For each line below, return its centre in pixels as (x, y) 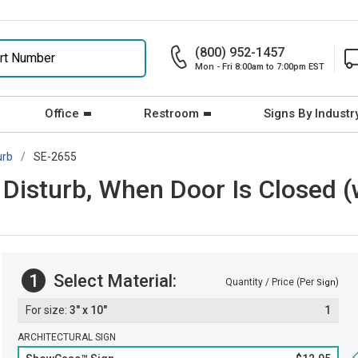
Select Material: (113, 280)
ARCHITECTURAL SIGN (67, 337)
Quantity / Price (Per (271, 282)
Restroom (171, 113)
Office (62, 113)
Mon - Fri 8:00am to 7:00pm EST (260, 67)
